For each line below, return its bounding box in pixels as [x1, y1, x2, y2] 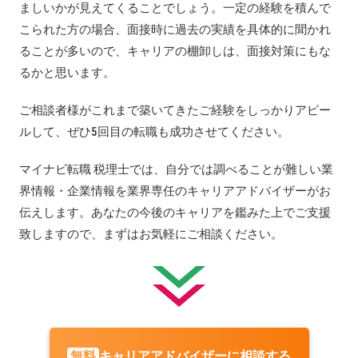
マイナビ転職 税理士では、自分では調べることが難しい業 [19, 161, 333, 177]
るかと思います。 [19, 65, 115, 80]
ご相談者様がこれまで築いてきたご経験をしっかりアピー [19, 102, 331, 117]
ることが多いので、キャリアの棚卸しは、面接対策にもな [19, 43, 331, 58]
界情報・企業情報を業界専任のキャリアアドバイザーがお [19, 183, 331, 198]
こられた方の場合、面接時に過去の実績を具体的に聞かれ [19, 22, 331, 37]
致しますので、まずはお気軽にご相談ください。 [19, 226, 283, 241]
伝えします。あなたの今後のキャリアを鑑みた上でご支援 [19, 205, 331, 220]
